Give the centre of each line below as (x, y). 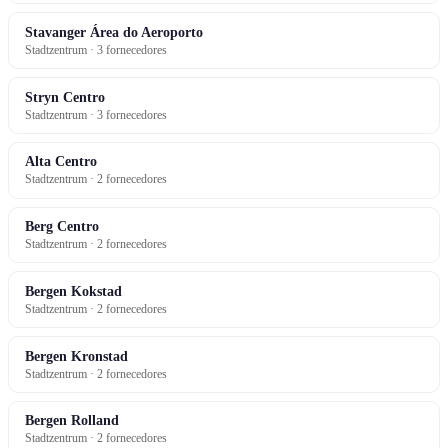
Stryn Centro (65, 96)
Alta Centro (61, 161)
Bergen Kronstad (76, 355)
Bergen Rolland (72, 420)
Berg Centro (62, 226)
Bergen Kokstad (73, 290)
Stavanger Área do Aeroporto (114, 31)
